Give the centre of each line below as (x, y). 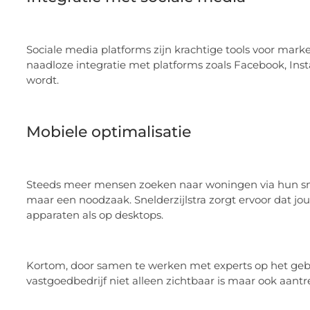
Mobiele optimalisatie (109, 131)
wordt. (43, 80)
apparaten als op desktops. (95, 215)
